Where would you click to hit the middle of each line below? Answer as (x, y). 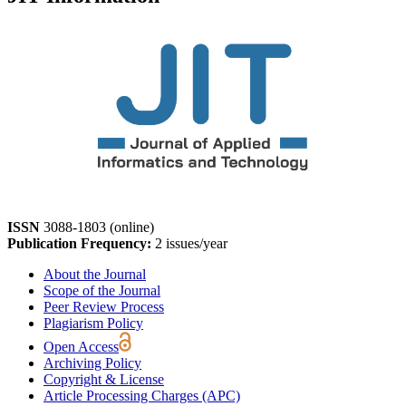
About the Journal (95, 275)
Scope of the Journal (102, 291)
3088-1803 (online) (99, 227)
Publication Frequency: (79, 244)
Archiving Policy (92, 363)
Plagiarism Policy (93, 324)
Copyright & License (104, 380)
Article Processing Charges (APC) (142, 396)
